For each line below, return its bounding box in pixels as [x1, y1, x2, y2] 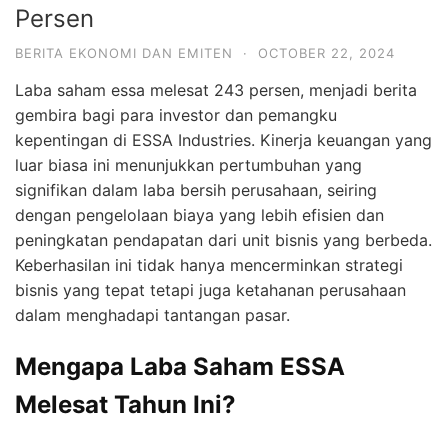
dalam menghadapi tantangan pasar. [15, 305, 290, 326]
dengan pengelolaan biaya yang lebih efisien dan [15, 205, 384, 226]
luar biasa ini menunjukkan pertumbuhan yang [15, 155, 362, 176]
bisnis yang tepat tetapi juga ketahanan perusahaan [15, 280, 406, 301]
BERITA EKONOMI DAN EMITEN [15, 45, 233, 62]
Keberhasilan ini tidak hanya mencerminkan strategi [15, 255, 403, 276]
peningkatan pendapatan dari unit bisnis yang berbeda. [15, 230, 432, 251]
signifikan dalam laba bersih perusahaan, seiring [15, 180, 377, 201]
